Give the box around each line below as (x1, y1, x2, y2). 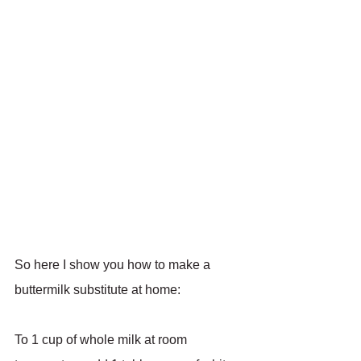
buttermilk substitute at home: (15, 283, 180, 297)
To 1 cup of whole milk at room (15, 333, 190, 347)
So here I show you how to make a (15, 258, 214, 272)
